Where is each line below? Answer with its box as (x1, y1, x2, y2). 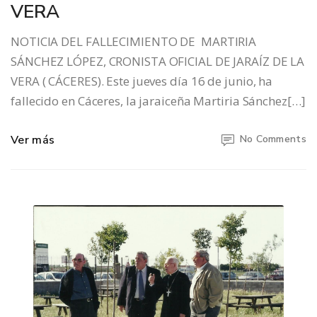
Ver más (11, 132, 55, 149)
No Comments (239, 132, 306, 146)
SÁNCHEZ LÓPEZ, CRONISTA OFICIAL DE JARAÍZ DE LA (11, 53, 305, 70)
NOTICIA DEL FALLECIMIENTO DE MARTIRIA (11, 33, 257, 50)
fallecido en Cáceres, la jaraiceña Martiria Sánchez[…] (11, 93, 306, 110)
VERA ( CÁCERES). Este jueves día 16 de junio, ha (11, 73, 273, 90)
